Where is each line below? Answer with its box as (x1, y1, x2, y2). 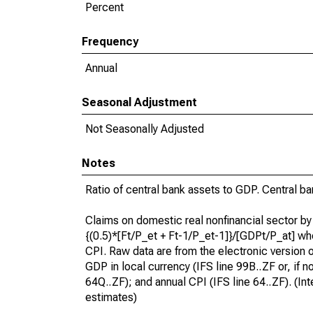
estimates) (85, 291, 137, 304)
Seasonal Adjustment (82, 96, 197, 109)
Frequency (82, 35, 138, 48)
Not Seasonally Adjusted (85, 122, 204, 136)
